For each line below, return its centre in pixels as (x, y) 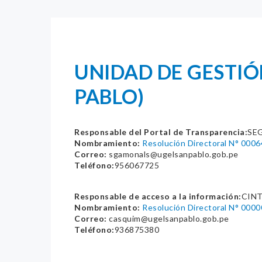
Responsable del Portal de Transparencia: (161, 132)
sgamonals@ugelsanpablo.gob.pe (173, 154)
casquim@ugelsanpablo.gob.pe (168, 218)
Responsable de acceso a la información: (158, 196)
